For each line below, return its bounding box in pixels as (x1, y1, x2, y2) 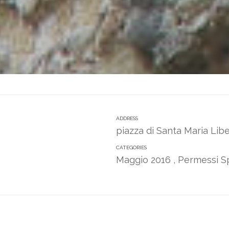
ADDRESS (116, 116, 139, 121)
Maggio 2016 (116, 154, 171, 165)
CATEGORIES (116, 145, 147, 150)
